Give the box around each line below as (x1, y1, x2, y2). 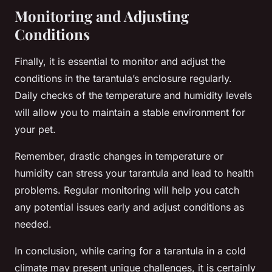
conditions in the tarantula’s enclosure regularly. (15, 72, 232, 85)
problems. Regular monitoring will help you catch (15, 184, 239, 197)
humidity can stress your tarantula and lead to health (15, 167, 254, 180)
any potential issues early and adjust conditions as (15, 201, 244, 214)
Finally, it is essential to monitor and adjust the (15, 55, 225, 68)
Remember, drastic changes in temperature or (15, 150, 223, 163)
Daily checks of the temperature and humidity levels (15, 89, 252, 102)
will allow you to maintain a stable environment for (15, 106, 245, 119)
